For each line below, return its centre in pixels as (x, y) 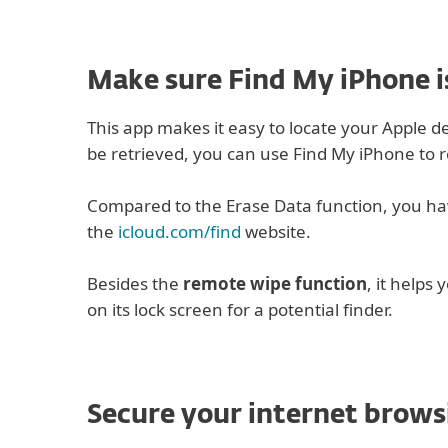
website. (276, 231)
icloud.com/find (179, 231)
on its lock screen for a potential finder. (240, 309)
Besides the (135, 283)
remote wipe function (275, 283)
